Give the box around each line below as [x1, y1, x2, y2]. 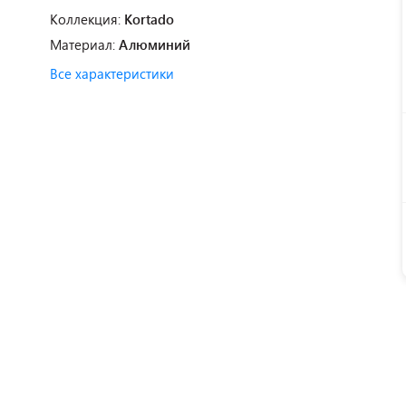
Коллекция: [50, 10, 124, 28]
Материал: [50, 35, 119, 53]
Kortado [124, 10, 174, 28]
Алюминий [119, 35, 190, 53]
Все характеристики [50, 64, 174, 82]
